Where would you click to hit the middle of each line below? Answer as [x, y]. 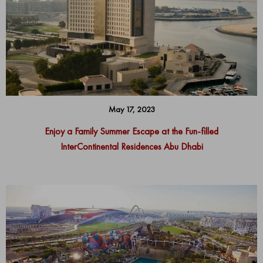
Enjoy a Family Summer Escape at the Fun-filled [131, 131]
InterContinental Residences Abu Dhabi [131, 146]
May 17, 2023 [131, 109]
